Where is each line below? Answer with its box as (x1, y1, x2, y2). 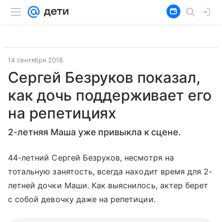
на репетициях (8, 104, 117, 122)
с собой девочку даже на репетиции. (8, 194, 156, 204)
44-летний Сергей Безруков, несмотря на (8, 153, 174, 163)
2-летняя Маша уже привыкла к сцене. (8, 127, 181, 137)
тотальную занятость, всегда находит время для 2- (8, 166, 213, 176)
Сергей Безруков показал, (8, 68, 201, 86)
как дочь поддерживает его (8, 86, 212, 104)
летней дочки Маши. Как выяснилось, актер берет (8, 180, 209, 190)
